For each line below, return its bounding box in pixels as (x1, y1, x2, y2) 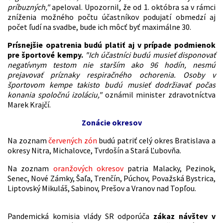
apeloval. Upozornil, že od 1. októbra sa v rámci (50, 1, 216, 12)
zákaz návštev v (153, 211, 216, 221)
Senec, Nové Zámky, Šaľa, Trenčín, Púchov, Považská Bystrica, (7, 173, 216, 183)
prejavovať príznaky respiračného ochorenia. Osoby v (7, 69, 216, 80)
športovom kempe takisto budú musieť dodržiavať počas (7, 79, 216, 90)
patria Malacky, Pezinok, (123, 163, 216, 173)
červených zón (48, 135, 97, 145)
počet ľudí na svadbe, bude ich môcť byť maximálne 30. (7, 21, 191, 32)
